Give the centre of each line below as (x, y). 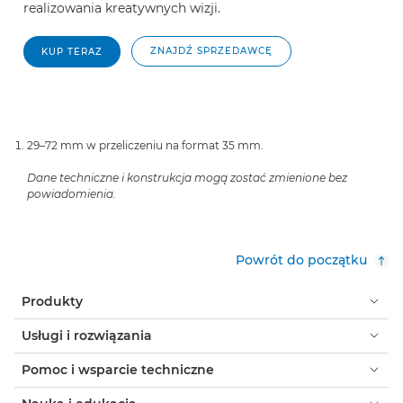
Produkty (52, 301)
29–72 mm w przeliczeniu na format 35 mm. (145, 145)
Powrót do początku (301, 260)
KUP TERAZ (72, 51)
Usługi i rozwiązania (87, 335)
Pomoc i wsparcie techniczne (118, 369)
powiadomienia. (72, 193)
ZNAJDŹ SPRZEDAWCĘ (211, 50)
